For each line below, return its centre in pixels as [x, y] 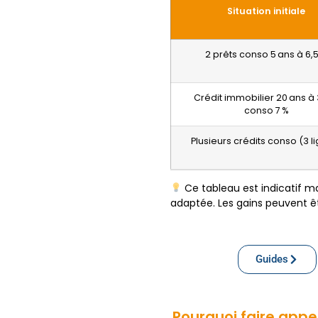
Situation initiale [267, 11]
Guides [272, 259]
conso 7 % [266, 111]
